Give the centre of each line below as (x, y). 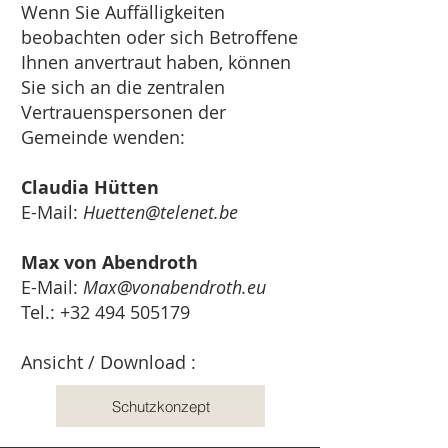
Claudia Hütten (92, 187)
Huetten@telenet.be (160, 212)
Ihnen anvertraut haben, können (156, 62)
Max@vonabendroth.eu (174, 287)
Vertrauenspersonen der (123, 112)
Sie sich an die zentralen (123, 87)
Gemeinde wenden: (103, 137)
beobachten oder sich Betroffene (159, 37)
